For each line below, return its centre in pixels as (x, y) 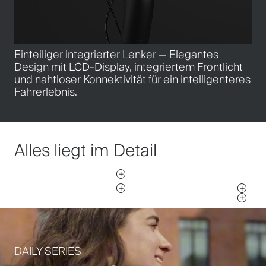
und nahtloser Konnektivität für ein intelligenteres (132, 79)
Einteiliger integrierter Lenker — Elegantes (116, 54)
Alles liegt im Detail (85, 151)
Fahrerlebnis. (46, 92)
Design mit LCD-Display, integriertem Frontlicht (129, 67)
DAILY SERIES (48, 251)
